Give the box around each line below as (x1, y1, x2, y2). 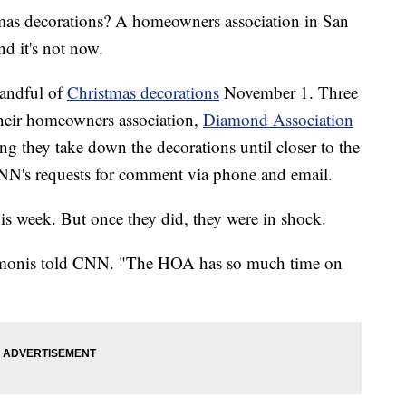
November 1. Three (224, 80, 358, 103)
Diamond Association (203, 107, 353, 130)
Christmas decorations (67, 80, 219, 103)
